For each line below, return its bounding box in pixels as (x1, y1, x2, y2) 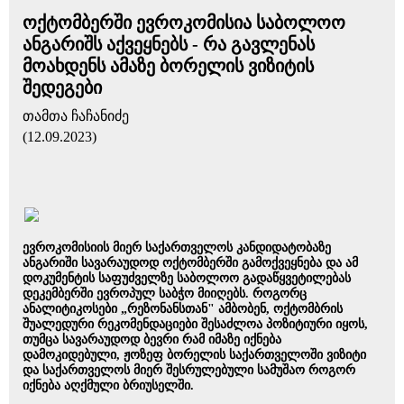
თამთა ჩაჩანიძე (23, 108, 129, 124)
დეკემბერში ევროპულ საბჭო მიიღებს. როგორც (23, 287, 307, 300)
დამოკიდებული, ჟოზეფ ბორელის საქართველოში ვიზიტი (23, 348, 366, 362)
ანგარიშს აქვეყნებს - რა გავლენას (23, 34, 315, 54)
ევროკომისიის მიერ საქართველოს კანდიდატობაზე (23, 241, 331, 254)
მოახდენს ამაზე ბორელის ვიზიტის (23, 56, 314, 76)
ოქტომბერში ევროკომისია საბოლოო (23, 13, 345, 32)
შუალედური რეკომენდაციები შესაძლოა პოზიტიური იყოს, (23, 317, 368, 331)
